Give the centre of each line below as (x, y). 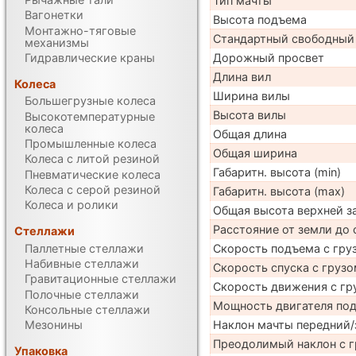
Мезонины (54, 325)
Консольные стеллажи (88, 309)
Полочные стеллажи (82, 294)
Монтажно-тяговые (81, 30)
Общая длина (250, 133)
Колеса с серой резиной (93, 189)
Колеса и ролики (72, 205)
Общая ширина (255, 153)
